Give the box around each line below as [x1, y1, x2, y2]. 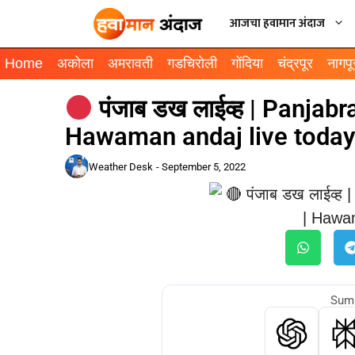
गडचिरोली [167, 55, 217, 71]
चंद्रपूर [277, 55, 313, 71]
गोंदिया [231, 55, 263, 71]
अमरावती [108, 55, 153, 71]
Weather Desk [89, 160, 153, 173]
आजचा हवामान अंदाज [230, 13, 325, 33]
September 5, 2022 [162, 160, 246, 173]
